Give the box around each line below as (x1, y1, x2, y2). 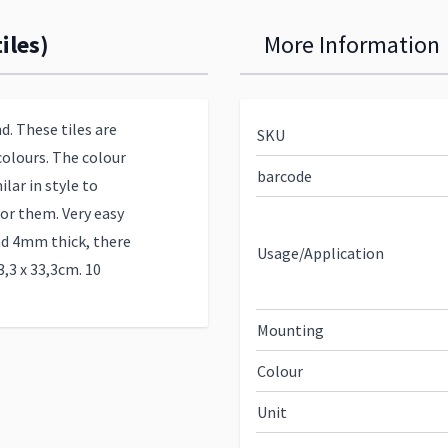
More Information (264, 29, 440, 60)
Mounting (257, 320, 324, 340)
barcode (257, 166, 312, 186)
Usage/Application (257, 243, 384, 263)
